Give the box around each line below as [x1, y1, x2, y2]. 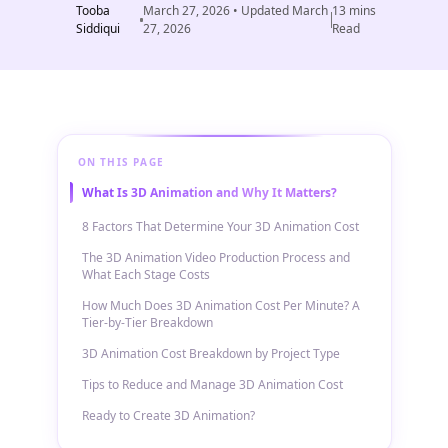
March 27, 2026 [143, 2, 231, 19]
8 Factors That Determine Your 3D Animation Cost [81, 218, 359, 235]
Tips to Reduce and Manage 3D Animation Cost [81, 376, 343, 393]
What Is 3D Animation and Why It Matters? [81, 184, 337, 201]
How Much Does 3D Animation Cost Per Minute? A [81, 297, 360, 314]
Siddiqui [75, 20, 120, 37]
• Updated [230, 2, 293, 19]
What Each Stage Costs [81, 266, 210, 283]
